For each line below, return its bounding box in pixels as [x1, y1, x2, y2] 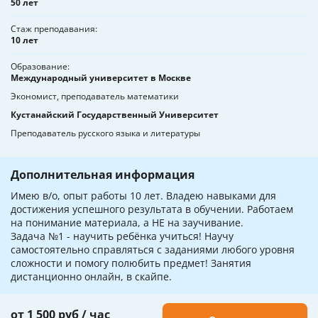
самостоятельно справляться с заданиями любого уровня [11, 243, 295, 257]
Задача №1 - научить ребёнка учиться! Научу [11, 229, 234, 243]
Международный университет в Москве [11, 72, 191, 84]
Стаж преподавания [11, 23, 95, 35]
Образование [11, 60, 67, 73]
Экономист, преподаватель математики [11, 90, 179, 103]
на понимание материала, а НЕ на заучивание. [11, 216, 243, 230]
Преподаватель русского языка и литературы [11, 127, 200, 140]
